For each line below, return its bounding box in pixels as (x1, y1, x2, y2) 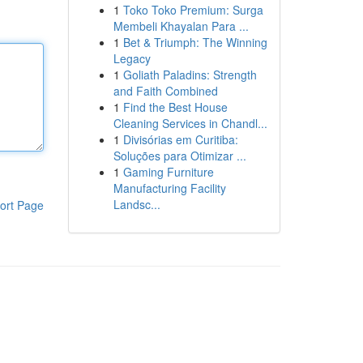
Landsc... (113, 196, 160, 212)
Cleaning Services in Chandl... (113, 115, 267, 131)
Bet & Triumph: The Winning (122, 34, 267, 50)
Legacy (113, 50, 151, 66)
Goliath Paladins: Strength (122, 66, 257, 83)
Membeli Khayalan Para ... (113, 18, 249, 34)
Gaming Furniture (122, 164, 214, 180)
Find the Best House (122, 99, 228, 115)
